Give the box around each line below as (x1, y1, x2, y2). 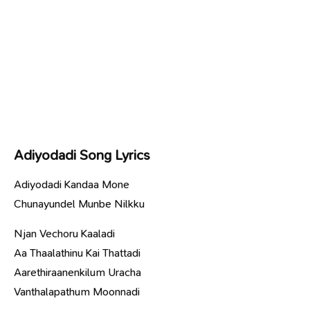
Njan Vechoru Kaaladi (14, 226, 115, 241)
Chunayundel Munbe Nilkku (14, 196, 145, 211)
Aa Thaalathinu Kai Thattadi (14, 245, 140, 260)
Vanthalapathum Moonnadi (14, 284, 140, 299)
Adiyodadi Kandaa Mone (14, 176, 129, 192)
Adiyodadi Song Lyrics (14, 145, 150, 164)
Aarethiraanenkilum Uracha (14, 264, 141, 280)
